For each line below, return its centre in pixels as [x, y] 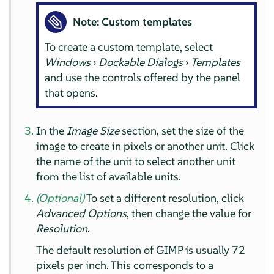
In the [52, 131]
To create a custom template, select [128, 46]
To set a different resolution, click [165, 198]
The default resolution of [96, 250]
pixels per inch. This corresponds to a [125, 265]
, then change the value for [189, 213]
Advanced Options [82, 213]
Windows [67, 62]
